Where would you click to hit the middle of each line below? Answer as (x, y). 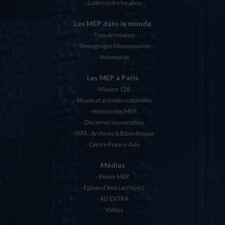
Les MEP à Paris (113, 77)
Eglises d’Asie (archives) (114, 187)
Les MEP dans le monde (113, 23)
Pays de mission (114, 35)
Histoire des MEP (114, 111)
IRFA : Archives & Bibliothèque (114, 133)
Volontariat (114, 57)
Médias (113, 165)
